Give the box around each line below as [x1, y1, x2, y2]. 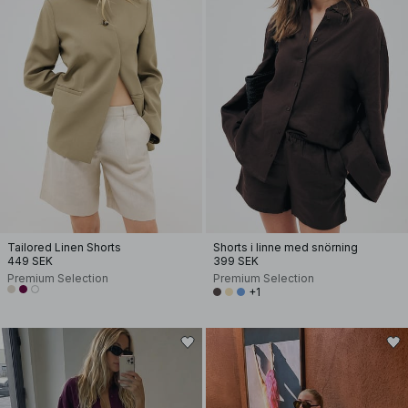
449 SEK [7, 254, 53, 268]
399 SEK [213, 254, 259, 268]
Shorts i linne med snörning [213, 240, 358, 254]
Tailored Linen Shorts [7, 240, 121, 254]
